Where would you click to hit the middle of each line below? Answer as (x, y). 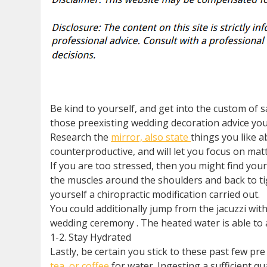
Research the (81, 137)
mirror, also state (151, 137)
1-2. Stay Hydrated (91, 237)
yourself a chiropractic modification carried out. (155, 194)
